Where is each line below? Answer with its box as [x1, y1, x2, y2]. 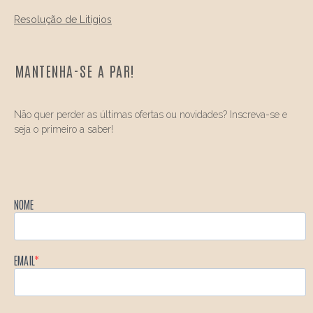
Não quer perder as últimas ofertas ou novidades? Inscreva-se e [14, 109, 287, 121]
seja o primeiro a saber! [14, 124, 113, 136]
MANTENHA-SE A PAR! [15, 61, 136, 80]
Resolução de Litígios [14, 13, 112, 25]
